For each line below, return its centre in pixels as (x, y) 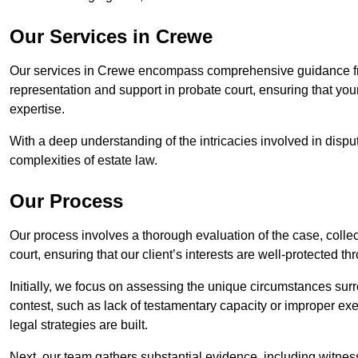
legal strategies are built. (79, 325)
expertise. (37, 109)
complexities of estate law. (85, 161)
